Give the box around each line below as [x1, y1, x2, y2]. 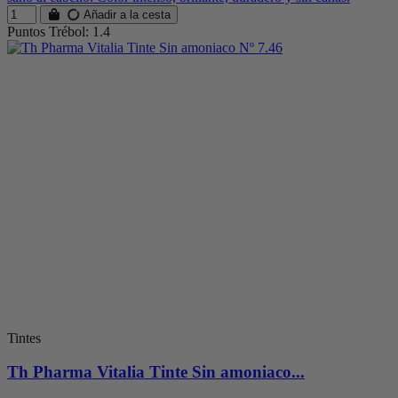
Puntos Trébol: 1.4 [7, 23, 110, 39]
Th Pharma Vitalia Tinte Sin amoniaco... [7, 362, 305, 382]
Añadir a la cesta [80, 7, 171, 21]
